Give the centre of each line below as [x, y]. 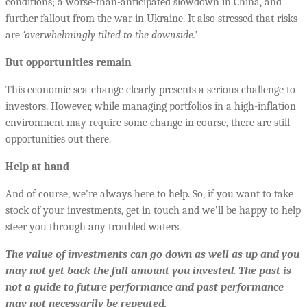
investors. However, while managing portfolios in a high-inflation [151, 107]
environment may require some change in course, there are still [148, 123]
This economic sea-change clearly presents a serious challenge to [150, 90]
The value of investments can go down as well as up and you [152, 255]
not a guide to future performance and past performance [145, 287]
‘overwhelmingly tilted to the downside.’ [110, 35]
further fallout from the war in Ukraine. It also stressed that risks [151, 19]
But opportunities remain [69, 63]
